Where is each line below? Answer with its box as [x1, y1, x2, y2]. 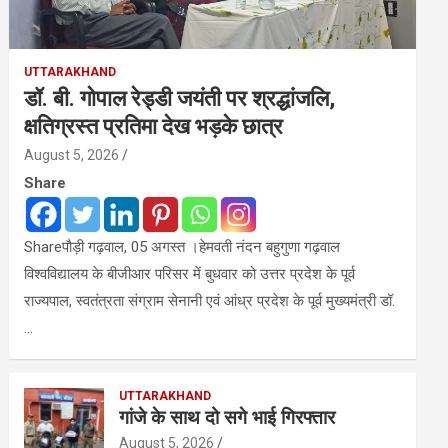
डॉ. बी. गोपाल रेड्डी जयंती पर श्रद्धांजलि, [24, 86, 336, 111]
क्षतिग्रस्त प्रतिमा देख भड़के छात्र [24, 114, 284, 139]
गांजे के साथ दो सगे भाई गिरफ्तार [119, 406, 336, 429]
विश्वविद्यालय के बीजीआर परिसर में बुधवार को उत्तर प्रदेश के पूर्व [24, 265, 356, 283]
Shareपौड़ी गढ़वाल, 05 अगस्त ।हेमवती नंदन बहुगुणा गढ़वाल [24, 238, 341, 256]
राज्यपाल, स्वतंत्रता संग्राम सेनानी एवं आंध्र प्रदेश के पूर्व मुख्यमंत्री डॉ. [24, 292, 396, 310]
